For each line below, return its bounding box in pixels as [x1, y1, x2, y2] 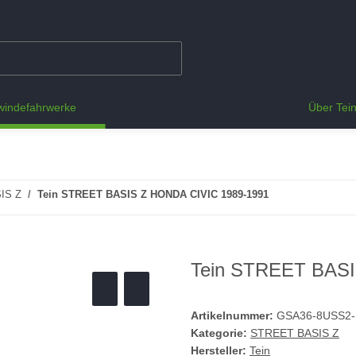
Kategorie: [191, 327, 250, 340]
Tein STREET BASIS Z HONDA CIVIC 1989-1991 [37, 188, 269, 200]
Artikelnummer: [191, 309, 277, 323]
